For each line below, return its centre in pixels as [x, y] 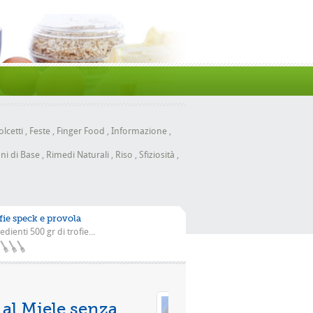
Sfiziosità [157, 155]
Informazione [139, 131]
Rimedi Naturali [78, 155]
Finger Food [81, 131]
